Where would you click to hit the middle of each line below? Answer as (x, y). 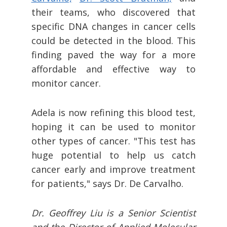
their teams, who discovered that (113, 12)
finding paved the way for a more (113, 55)
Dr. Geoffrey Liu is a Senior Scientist (113, 213)
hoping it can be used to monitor (113, 127)
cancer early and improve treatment (113, 169)
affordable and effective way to (113, 69)
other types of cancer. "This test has (113, 141)
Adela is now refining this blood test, (113, 113)
